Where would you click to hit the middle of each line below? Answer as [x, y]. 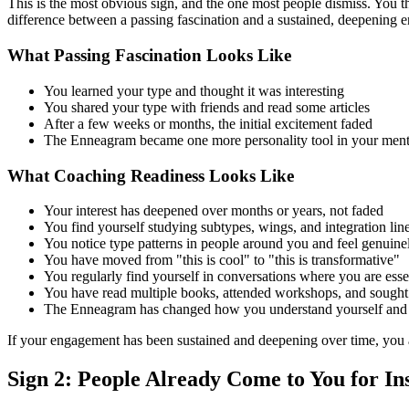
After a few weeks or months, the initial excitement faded [208, 123]
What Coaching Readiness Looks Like [151, 175]
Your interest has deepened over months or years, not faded [214, 211]
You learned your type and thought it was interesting [194, 90]
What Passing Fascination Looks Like [149, 56]
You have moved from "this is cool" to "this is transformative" [222, 260]
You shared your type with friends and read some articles [207, 107]
